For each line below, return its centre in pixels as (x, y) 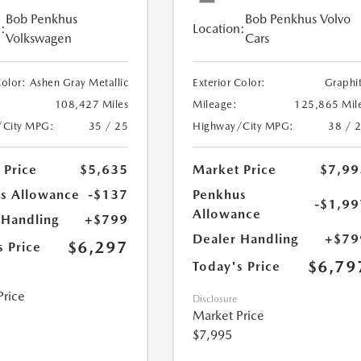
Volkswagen (38, 39)
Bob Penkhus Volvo (298, 19)
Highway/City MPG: (243, 127)
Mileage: (215, 105)
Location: (219, 29)
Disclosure (215, 299)
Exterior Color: (229, 83)
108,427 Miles (91, 105)
